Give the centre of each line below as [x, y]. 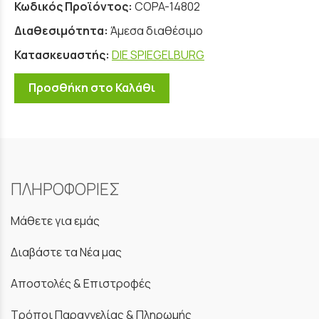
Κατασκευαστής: [63, 54]
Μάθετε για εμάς [55, 220]
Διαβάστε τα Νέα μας [66, 252]
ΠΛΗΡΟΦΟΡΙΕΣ [66, 189]
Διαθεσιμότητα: [61, 30]
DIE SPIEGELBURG [158, 54]
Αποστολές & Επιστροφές [81, 283]
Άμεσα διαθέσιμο [157, 30]
